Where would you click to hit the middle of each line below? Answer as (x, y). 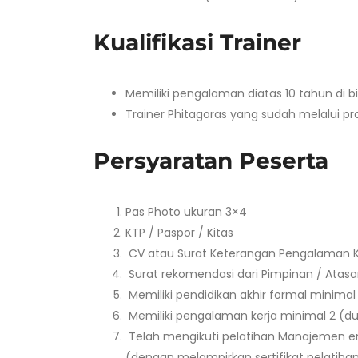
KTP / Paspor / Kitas (179, 233)
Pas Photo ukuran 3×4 (186, 212)
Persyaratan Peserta (211, 161)
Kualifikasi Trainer (197, 42)
